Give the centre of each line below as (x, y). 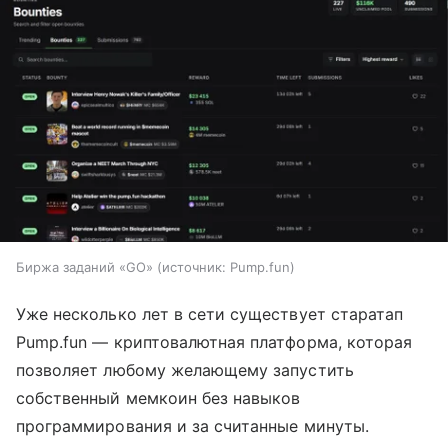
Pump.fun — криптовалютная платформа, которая (214, 342)
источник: (194, 267)
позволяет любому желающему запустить (185, 370)
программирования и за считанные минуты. (192, 426)
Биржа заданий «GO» (84, 267)
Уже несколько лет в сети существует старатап (210, 314)
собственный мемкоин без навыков (158, 398)
